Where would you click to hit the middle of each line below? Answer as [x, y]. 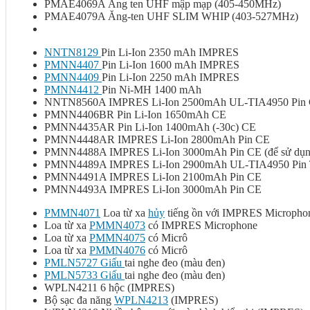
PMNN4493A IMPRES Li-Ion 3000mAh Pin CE [153, 190]
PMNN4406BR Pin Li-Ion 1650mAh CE [135, 115]
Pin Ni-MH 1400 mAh [152, 90]
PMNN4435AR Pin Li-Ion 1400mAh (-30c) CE [150, 127]
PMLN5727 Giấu [83, 263]
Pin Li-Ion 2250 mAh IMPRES [171, 77]
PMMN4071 [72, 213]
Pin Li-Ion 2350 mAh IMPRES [170, 53]
